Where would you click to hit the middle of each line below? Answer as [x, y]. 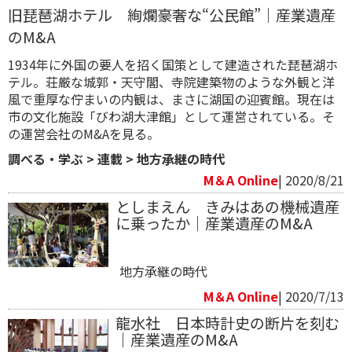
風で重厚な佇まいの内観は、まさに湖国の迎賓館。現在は [171, 99]
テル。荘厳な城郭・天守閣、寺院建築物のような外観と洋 [171, 81]
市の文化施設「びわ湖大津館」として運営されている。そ [171, 116]
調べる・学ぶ [46, 158]
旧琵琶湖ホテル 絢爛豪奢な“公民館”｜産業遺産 [172, 15]
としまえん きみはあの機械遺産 [227, 206]
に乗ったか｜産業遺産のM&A [214, 223]
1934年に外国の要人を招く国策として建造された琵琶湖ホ [173, 64]
